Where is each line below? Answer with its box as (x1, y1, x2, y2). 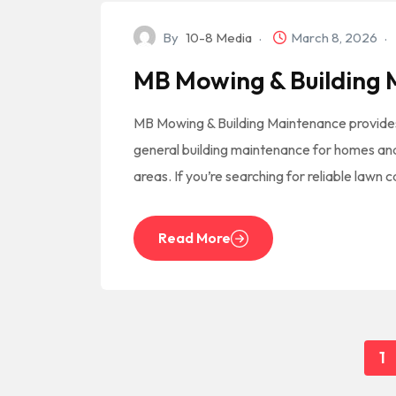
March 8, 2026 (291, 29, 380, 46)
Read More (158, 229, 231, 247)
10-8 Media (186, 29, 252, 46)
